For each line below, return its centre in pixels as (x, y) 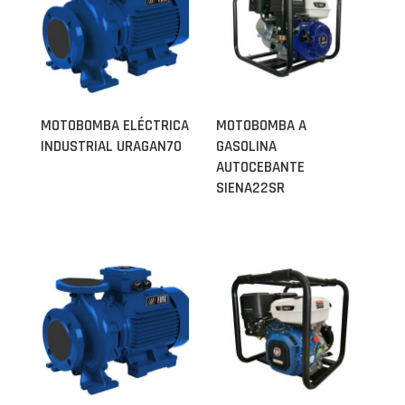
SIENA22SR (250, 188)
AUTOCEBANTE (260, 167)
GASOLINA (246, 146)
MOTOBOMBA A (261, 126)
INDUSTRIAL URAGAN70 (111, 146)
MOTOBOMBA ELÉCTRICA (115, 126)
